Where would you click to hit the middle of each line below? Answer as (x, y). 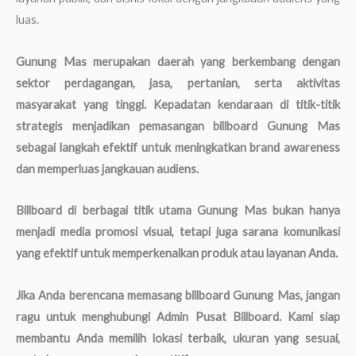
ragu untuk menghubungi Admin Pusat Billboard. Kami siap (178, 316)
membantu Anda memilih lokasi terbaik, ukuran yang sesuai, (178, 338)
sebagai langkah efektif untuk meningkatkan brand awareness (178, 147)
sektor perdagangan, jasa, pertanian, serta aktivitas (178, 83)
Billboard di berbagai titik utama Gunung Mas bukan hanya (178, 211)
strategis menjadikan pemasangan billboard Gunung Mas (178, 126)
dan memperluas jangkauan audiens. (107, 168)
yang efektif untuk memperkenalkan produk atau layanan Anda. (177, 253)
